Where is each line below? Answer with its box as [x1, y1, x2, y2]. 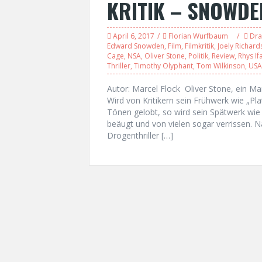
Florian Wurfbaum [168, 31, 228, 41]
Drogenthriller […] [107, 130, 173, 141]
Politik [188, 51, 208, 61]
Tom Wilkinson [196, 61, 245, 71]
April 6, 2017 [113, 31, 154, 41]
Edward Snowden [107, 41, 164, 51]
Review [212, 51, 235, 61]
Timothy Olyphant [134, 61, 193, 71]
